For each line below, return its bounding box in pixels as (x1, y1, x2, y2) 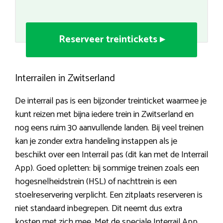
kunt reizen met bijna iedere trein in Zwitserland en (15, 107, 194, 122)
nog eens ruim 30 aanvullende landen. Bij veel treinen (15, 120, 204, 136)
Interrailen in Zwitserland (15, 70, 115, 87)
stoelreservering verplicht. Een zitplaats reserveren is (15, 188, 203, 203)
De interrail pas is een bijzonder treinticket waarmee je (15, 94, 207, 109)
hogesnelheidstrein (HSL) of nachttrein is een (15, 174, 177, 190)
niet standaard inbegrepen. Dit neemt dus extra (15, 201, 182, 217)
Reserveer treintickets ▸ (58, 31, 165, 48)
